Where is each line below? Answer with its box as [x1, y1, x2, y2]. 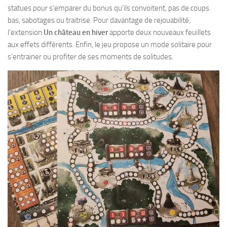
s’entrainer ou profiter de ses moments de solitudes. [8, 52, 173, 61]
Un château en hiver [44, 28, 109, 37]
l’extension [8, 28, 44, 37]
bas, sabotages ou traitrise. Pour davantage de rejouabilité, [8, 16, 191, 25]
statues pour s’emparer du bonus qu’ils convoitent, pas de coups [8, 4, 209, 13]
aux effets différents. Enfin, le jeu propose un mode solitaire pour [8, 40, 212, 49]
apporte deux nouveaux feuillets [109, 28, 211, 37]
